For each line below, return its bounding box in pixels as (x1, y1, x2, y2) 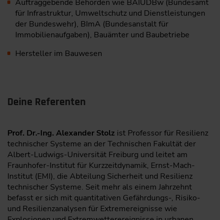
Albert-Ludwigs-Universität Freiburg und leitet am (7, 149, 188, 161)
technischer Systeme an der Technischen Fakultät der (7, 138, 196, 150)
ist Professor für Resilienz (115, 128, 208, 139)
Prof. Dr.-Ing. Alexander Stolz (7, 128, 115, 139)
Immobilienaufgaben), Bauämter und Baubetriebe (15, 29, 190, 41)
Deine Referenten (7, 95, 86, 110)
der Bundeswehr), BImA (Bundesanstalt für (15, 19, 168, 30)
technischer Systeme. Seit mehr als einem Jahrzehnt (7, 182, 192, 193)
